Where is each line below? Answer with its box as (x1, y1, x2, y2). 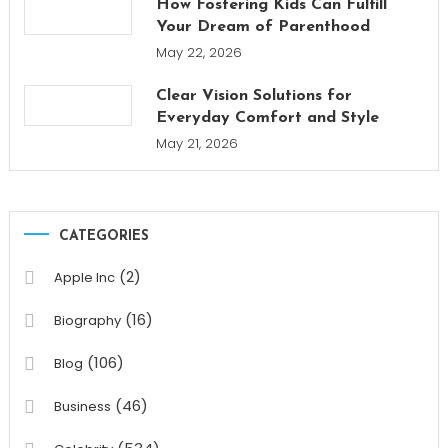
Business (53, 396, 111, 416)
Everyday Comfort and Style (155, 109, 379, 126)
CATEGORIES (58, 228, 149, 244)
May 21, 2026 (155, 133, 238, 153)
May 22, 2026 (155, 42, 242, 62)
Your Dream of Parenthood (155, 18, 370, 35)
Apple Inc (53, 267, 115, 287)
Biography (53, 310, 121, 330)
